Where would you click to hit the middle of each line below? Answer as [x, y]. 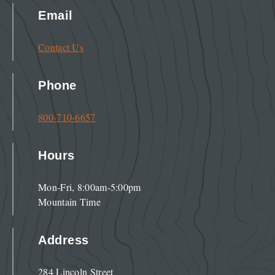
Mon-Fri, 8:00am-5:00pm [90, 187]
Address [64, 240]
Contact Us [61, 47]
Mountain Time [69, 202]
